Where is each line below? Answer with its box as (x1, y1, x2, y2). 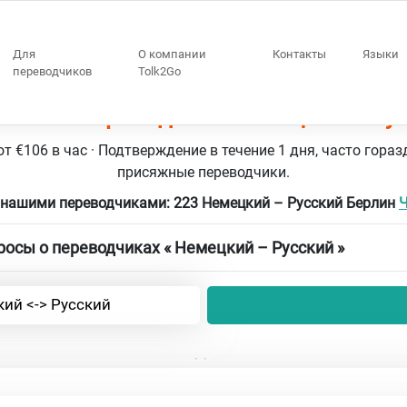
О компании (138, 47, 207, 61)
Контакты (273, 47, 327, 61)
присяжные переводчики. (117, 163, 290, 181)
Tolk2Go (138, 65, 182, 78)
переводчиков (12, 65, 92, 78)
